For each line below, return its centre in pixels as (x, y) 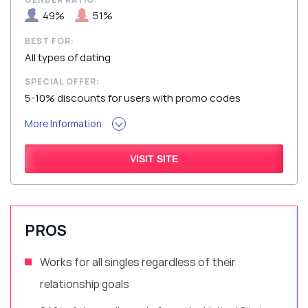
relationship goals (85, 284)
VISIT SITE (154, 159)
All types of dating (68, 58)
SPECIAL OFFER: (62, 82)
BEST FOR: (49, 41)
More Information (63, 124)
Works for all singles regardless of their (138, 262)
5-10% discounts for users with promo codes (133, 98)
